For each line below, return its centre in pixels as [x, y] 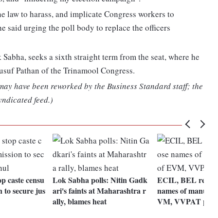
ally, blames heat [80, 201]
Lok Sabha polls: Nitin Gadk [100, 180]
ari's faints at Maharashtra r [100, 191]
